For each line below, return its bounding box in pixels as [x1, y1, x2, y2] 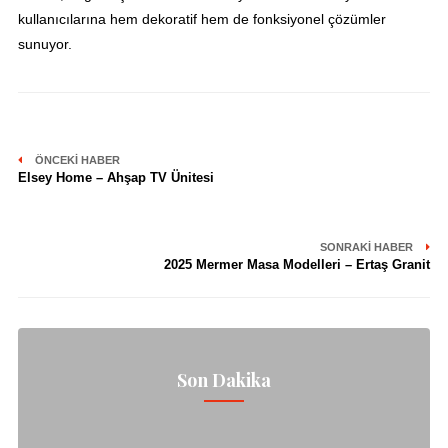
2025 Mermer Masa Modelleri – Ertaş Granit [164, 257, 431, 273]
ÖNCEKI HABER [31, 154, 120, 167]
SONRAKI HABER [320, 241, 417, 254]
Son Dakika [177, 368, 271, 393]
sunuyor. [17, 36, 72, 53]
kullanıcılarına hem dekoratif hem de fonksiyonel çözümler [17, 11, 386, 28]
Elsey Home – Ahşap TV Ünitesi [17, 170, 214, 186]
